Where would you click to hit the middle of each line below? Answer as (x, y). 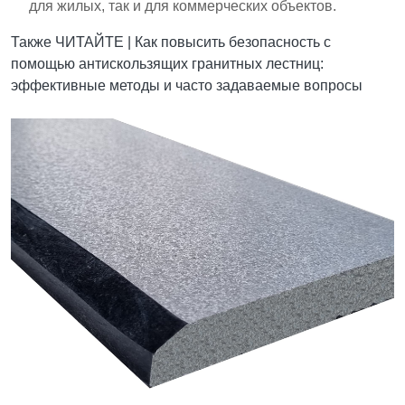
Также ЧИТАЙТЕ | (73, 42)
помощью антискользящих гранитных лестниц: (167, 63)
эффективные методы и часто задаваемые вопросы (187, 85)
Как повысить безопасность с (233, 42)
